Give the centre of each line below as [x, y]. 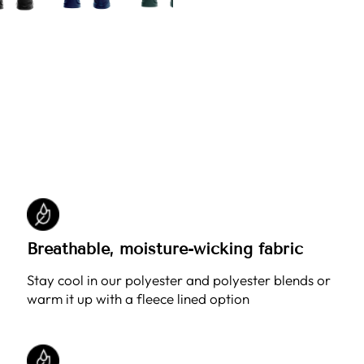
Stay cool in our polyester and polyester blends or [179, 280]
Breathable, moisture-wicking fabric [165, 249]
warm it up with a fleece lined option [139, 299]
